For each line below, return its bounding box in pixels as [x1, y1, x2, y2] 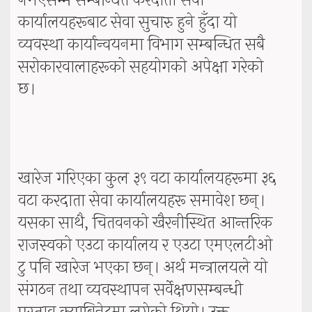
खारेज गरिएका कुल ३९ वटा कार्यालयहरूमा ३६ [18, 166, 276, 192]
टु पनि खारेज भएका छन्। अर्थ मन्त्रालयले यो [18, 255, 267, 281]
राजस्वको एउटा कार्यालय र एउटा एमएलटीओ [18, 233, 272, 259]
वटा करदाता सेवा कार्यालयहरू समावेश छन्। [18, 188, 265, 214]
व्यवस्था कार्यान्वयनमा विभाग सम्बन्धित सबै [18, 32, 265, 58]
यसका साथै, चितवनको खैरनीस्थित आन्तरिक [18, 210, 272, 237]
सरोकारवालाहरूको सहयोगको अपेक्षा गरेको [18, 54, 263, 81]
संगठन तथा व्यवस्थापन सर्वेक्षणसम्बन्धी [18, 277, 243, 304]
